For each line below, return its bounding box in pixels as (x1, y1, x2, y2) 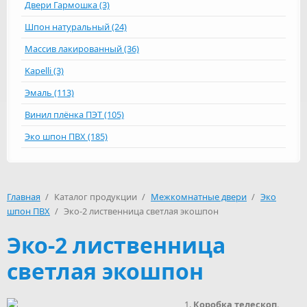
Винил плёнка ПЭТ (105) (25, 108, 124, 121)
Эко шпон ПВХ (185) (25, 130, 108, 143)
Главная (7, 191, 40, 203)
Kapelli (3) (25, 64, 64, 77)
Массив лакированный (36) (25, 42, 139, 55)
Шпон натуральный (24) (25, 21, 127, 33)
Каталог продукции (54, 191, 139, 203)
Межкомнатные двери (151, 191, 247, 203)
